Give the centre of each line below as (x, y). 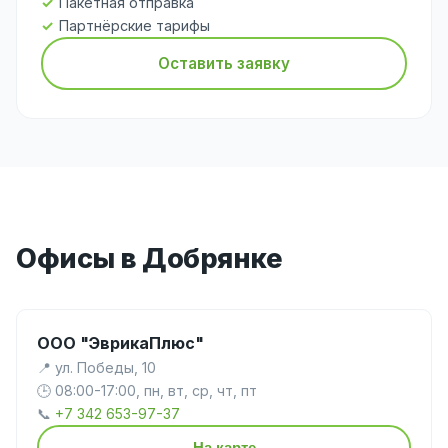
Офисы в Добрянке (149, 259)
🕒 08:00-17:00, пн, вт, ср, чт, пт (147, 391)
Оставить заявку (224, 63)
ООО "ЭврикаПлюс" (120, 343)
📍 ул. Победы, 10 (96, 368)
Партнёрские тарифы (134, 25)
